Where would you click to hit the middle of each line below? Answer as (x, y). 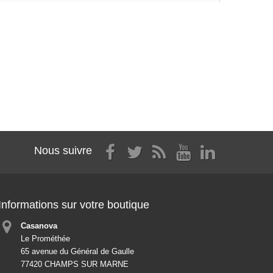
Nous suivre (63, 151)
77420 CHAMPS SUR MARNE (74, 264)
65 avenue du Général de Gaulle (77, 251)
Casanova (39, 226)
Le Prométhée (45, 239)
